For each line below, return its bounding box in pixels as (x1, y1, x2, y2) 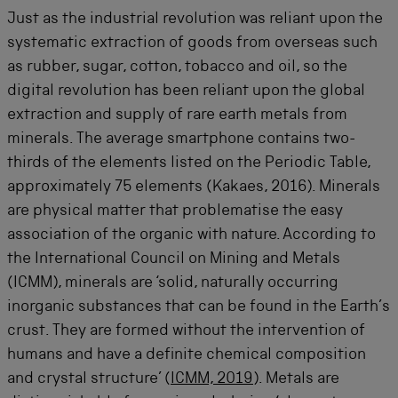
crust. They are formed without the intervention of (7, 323, 365, 339)
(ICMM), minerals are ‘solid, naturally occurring (7, 275, 338, 291)
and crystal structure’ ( (7, 371, 171, 387)
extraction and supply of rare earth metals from (7, 107, 347, 123)
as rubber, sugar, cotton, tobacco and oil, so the (7, 60, 347, 76)
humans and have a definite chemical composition (7, 347, 366, 363)
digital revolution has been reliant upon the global (7, 84, 365, 99)
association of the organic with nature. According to (7, 227, 376, 243)
